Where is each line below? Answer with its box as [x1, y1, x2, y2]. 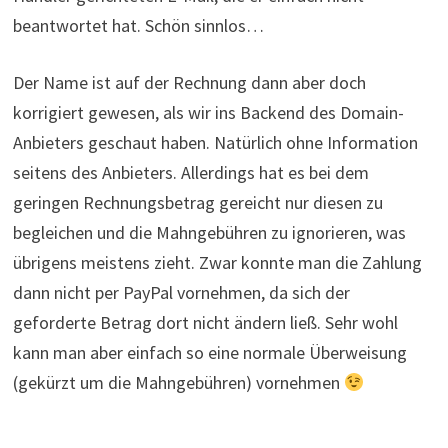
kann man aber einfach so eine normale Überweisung [12, 341, 407, 365]
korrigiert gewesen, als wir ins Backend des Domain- [12, 101, 404, 125]
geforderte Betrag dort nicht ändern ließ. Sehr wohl [12, 311, 398, 335]
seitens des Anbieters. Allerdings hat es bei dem [12, 161, 369, 185]
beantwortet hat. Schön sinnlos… [12, 14, 264, 38]
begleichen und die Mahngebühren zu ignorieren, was [12, 221, 406, 245]
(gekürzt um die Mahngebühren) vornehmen [12, 371, 344, 395]
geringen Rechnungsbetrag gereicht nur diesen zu [12, 191, 383, 215]
